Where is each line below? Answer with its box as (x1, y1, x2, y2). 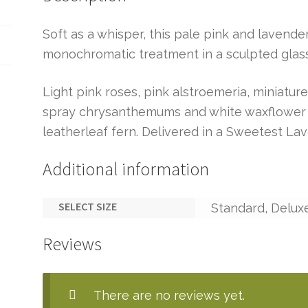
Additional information (43, 158, 210, 181)
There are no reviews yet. (93, 287, 245, 302)
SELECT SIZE (58, 199, 117, 214)
